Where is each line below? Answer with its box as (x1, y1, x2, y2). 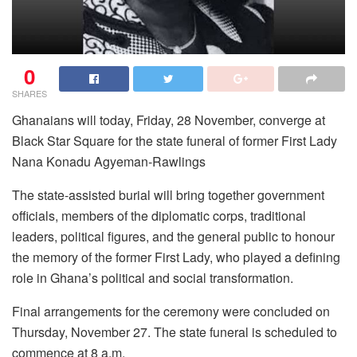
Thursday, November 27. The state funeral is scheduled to (12, 322, 337, 341)
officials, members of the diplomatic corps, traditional (12, 206, 306, 225)
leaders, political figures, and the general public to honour (12, 226, 335, 245)
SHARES (12, 86, 47, 100)
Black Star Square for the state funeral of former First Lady (12, 131, 337, 150)
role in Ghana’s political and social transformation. (12, 268, 293, 287)
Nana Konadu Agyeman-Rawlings (12, 151, 206, 171)
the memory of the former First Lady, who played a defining (12, 247, 340, 266)
